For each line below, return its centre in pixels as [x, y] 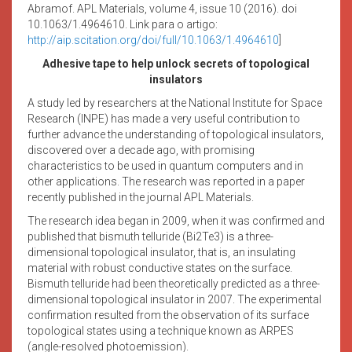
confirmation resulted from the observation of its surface [168, 315]
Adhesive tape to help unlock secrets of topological [176, 63]
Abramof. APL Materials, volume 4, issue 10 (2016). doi [162, 8]
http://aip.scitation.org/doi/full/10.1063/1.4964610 [153, 40]
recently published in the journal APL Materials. [141, 197]
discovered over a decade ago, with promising [141, 150]
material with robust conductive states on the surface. [160, 268]
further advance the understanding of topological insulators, [176, 134]
